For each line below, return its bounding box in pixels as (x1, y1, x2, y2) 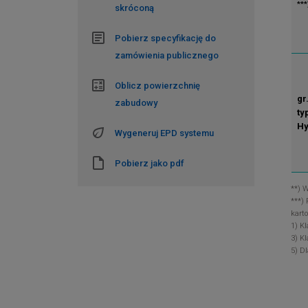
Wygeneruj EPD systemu (115, 128, 214, 139)
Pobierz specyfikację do (115, 33, 217, 44)
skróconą (115, 3, 155, 14)
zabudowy (115, 98, 158, 109)
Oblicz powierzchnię (115, 80, 201, 91)
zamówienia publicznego (115, 50, 219, 61)
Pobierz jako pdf (115, 158, 185, 169)
